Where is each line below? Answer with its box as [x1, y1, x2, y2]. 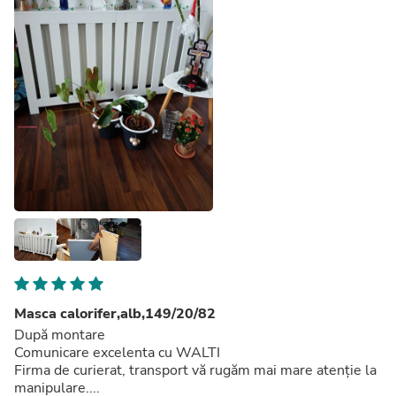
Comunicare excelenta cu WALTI [14, 342, 224, 362]
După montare [14, 324, 109, 345]
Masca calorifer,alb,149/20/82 [14, 303, 216, 324]
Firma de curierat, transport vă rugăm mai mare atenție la [14, 360, 377, 380]
